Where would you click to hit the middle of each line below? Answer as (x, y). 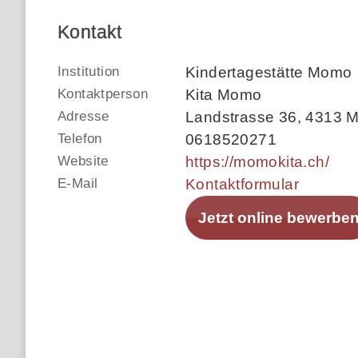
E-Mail (78, 183)
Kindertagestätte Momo (269, 72)
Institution (89, 71)
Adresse (84, 116)
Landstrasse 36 (241, 117)
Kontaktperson (103, 93)
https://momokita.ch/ (257, 161)
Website (83, 161)
